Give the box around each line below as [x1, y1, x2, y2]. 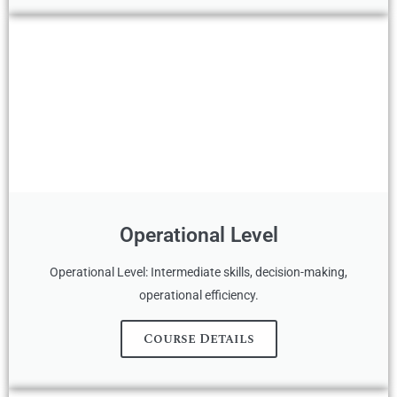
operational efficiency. [138, 288, 259, 302]
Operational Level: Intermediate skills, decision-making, [50, 265, 347, 279]
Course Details [143, 329, 254, 349]
